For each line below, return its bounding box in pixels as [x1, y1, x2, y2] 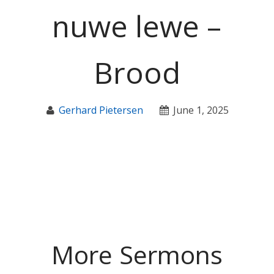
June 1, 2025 [171, 103, 229, 117]
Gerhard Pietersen [59, 103, 144, 117]
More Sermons [51, 237, 223, 272]
